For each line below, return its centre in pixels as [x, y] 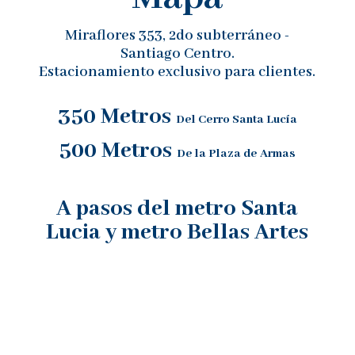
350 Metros [116, 117]
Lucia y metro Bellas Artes [177, 233]
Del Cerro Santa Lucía [236, 120]
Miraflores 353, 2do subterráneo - [177, 36]
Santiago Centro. [177, 54]
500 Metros [118, 151]
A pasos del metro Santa [177, 209]
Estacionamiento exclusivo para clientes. [177, 73]
